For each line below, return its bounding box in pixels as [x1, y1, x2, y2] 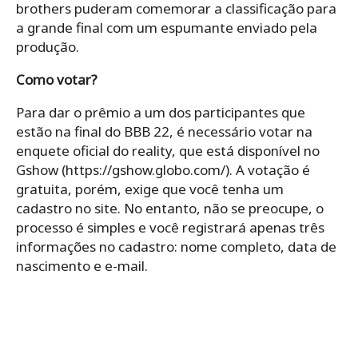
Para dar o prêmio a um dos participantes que [16, 102, 305, 121]
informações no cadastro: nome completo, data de [16, 237, 336, 256]
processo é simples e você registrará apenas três [16, 217, 324, 237]
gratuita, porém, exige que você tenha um [16, 179, 284, 198]
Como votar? [16, 70, 97, 89]
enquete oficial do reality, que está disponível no [16, 141, 320, 160]
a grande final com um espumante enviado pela [16, 18, 317, 37]
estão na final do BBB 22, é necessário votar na [16, 121, 312, 141]
